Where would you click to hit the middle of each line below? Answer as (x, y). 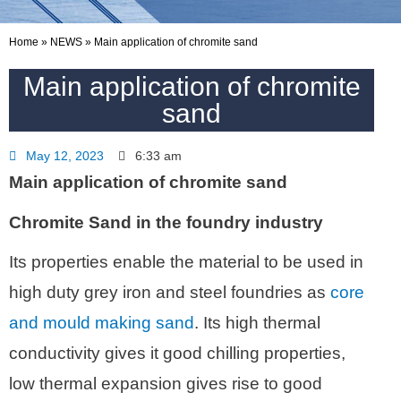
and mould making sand (102, 322)
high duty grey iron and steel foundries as (170, 292)
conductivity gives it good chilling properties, (177, 353)
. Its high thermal (257, 322)
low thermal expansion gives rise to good (166, 383)
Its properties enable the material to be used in (186, 261)
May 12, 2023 (65, 157)
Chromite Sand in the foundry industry (166, 222)
